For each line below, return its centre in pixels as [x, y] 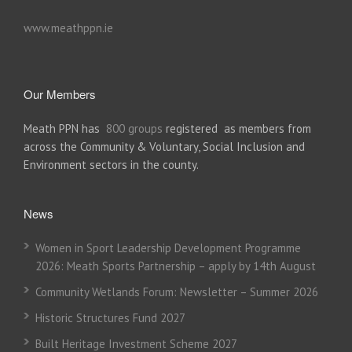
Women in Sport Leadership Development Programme [168, 247]
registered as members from [237, 128]
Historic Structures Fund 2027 [110, 317]
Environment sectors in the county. [111, 164]
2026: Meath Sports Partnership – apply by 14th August [176, 266]
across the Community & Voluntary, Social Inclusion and [164, 146]
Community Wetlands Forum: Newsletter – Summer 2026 [177, 291]
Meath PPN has [65, 128]
